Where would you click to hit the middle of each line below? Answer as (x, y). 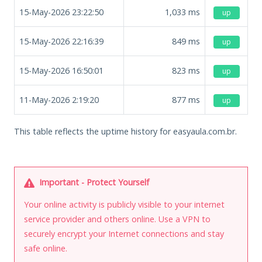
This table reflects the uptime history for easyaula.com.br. (125, 131)
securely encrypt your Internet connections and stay (124, 233)
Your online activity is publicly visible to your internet (124, 204)
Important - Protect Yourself (93, 182)
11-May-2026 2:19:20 (59, 99)
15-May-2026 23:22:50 (61, 12)
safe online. (46, 248)
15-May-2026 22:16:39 (61, 41)
